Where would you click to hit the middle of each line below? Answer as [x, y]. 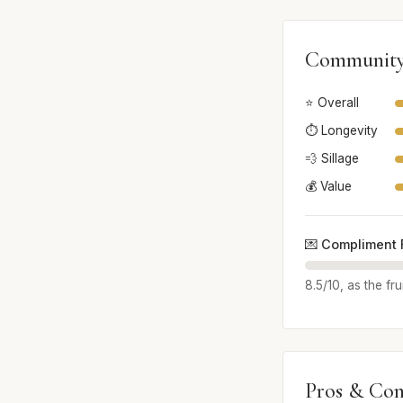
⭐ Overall [332, 103]
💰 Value [328, 187]
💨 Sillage [332, 159]
